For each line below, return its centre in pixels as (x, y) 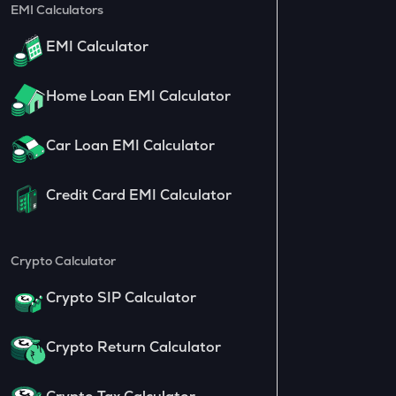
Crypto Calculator (63, 260)
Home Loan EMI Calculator (138, 95)
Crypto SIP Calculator (121, 297)
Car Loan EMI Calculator (130, 145)
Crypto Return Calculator (133, 346)
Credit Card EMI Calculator (138, 194)
